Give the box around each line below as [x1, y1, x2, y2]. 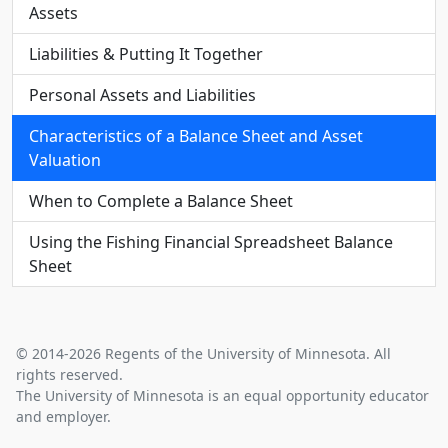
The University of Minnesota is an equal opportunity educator [16, 386, 429, 406]
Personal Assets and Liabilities [29, 84, 256, 107]
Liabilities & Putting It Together [29, 43, 263, 66]
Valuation [29, 149, 101, 172]
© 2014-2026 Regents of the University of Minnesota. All [16, 344, 391, 364]
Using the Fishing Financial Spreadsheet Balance [29, 231, 393, 254]
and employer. [16, 407, 111, 427]
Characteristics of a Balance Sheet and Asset [29, 125, 363, 148]
